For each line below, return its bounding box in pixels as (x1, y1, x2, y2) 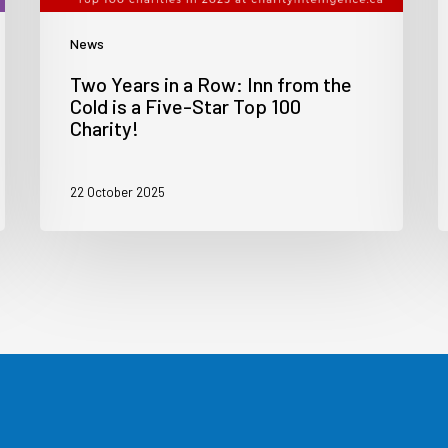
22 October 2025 (70, 184, 166, 201)
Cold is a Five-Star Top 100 (70, 94, 302, 119)
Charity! (70, 116, 140, 141)
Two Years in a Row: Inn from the (70, 72, 353, 97)
